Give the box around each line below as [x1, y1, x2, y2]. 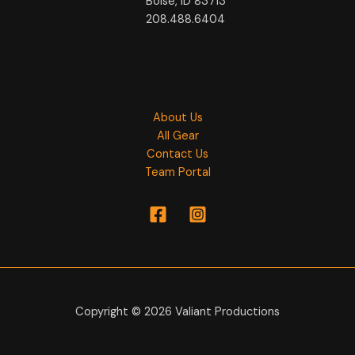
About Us [152, 109, 203, 125]
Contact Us [147, 146, 208, 162]
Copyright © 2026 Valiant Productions [75, 303, 280, 319]
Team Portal [144, 164, 211, 180]
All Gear [156, 128, 199, 143]
